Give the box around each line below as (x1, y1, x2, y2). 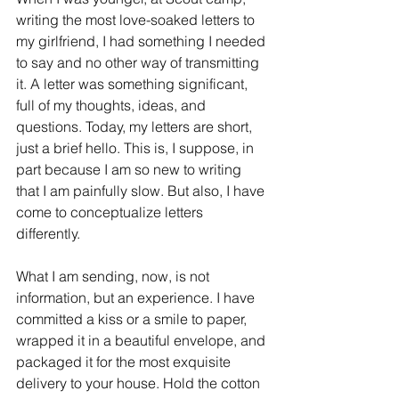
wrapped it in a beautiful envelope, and (16, 331, 269, 349)
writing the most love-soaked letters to (16, 11, 258, 28)
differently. (16, 224, 80, 242)
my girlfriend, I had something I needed (16, 32, 269, 50)
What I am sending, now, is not (16, 267, 213, 285)
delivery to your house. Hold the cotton (16, 374, 264, 392)
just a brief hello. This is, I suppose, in (16, 139, 257, 157)
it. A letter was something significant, (16, 75, 251, 93)
